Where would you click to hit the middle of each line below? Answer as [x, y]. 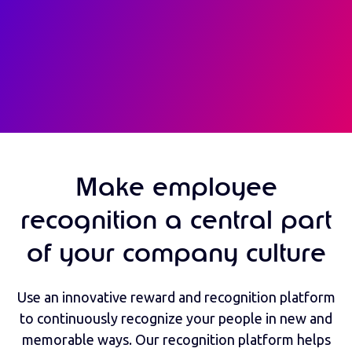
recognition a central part [176, 221]
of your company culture [176, 254]
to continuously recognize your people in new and [176, 318]
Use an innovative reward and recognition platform [176, 297]
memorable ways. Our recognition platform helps [176, 339]
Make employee [176, 188]
